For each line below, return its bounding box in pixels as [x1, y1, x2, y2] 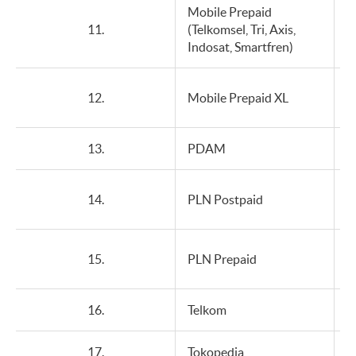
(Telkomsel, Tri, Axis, [188, 22, 296, 37]
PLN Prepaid [188, 252, 257, 266]
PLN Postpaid [188, 192, 263, 207]
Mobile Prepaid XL [188, 91, 288, 105]
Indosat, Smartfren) [188, 40, 293, 54]
